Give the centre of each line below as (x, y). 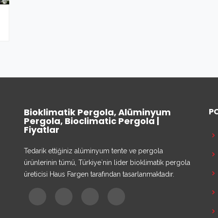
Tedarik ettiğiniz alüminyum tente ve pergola (93, 151)
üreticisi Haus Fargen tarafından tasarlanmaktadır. (99, 174)
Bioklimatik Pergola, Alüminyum (97, 112)
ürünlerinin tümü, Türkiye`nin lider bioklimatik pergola (107, 163)
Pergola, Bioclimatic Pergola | (91, 121)
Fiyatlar (42, 130)
